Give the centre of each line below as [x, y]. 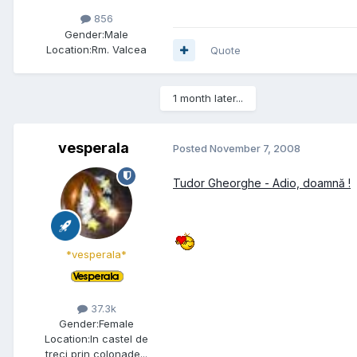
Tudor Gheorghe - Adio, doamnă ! [262, 182]
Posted [191, 149]
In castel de [119, 338]
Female [116, 323]
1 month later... [208, 98]
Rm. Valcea [119, 49]
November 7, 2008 [255, 149]
